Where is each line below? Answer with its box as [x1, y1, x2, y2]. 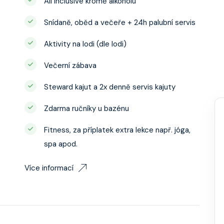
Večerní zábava [44, 60, 96, 70]
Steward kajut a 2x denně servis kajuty [44, 82, 175, 92]
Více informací [24, 163, 73, 173]
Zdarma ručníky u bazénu [44, 103, 129, 113]
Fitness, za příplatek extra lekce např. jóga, [44, 125, 190, 135]
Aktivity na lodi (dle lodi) [44, 39, 126, 49]
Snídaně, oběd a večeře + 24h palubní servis [44, 17, 195, 27]
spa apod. [44, 139, 77, 149]
